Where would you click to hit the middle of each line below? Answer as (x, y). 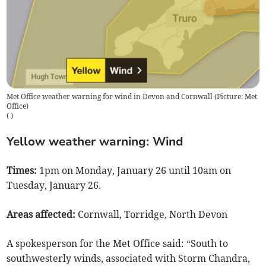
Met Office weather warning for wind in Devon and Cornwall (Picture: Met (132, 96)
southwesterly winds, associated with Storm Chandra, (129, 258)
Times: (23, 170)
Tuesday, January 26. (54, 185)
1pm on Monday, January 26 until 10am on (135, 170)
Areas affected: (42, 214)
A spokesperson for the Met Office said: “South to (118, 243)
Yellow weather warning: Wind (95, 141)
